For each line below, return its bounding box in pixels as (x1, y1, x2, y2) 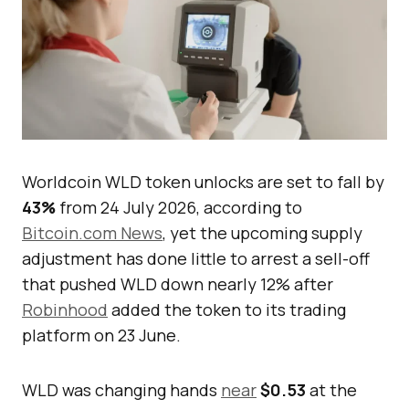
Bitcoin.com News (22, 222, 163, 245)
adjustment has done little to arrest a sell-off (22, 247, 370, 270)
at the (306, 379, 357, 402)
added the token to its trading (108, 299, 346, 321)
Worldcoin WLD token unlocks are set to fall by (22, 171, 384, 194)
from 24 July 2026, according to (56, 196, 302, 219)
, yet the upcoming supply (163, 222, 362, 245)
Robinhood (22, 299, 108, 321)
